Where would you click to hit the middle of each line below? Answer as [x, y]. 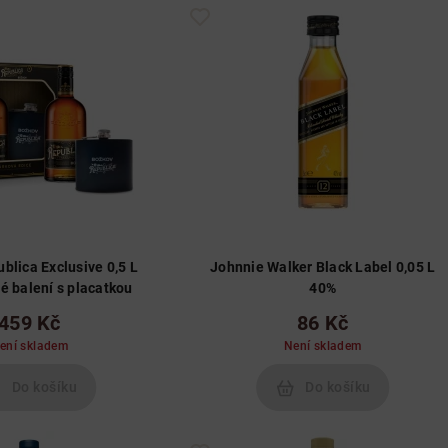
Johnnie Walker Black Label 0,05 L [323, 267]
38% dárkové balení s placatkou [94, 288]
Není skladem [322, 346]
